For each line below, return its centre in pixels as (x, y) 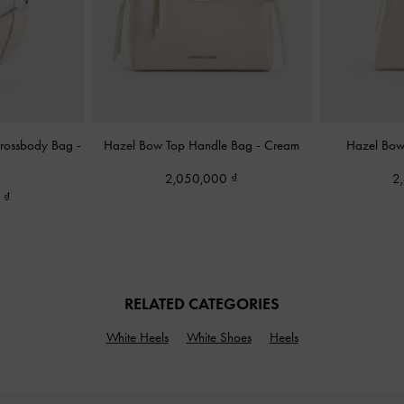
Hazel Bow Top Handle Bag (180, 145)
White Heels (137, 337)
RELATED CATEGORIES (202, 303)
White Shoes (219, 337)
